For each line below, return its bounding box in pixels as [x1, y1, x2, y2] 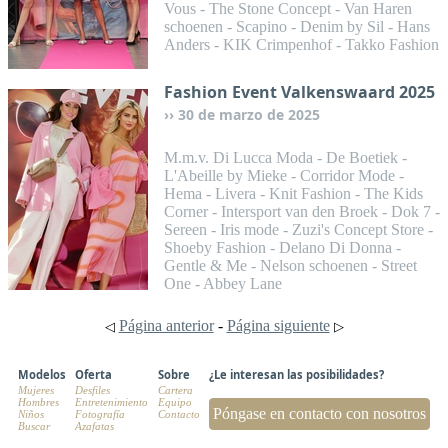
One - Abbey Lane [164, 275, 282, 292]
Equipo [157, 395, 192, 408]
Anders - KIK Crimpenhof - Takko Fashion [164, 36, 439, 53]
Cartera [157, 383, 193, 396]
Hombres [17, 395, 59, 408]
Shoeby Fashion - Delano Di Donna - [164, 239, 401, 256]
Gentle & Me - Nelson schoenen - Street [164, 257, 417, 274]
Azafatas [75, 419, 115, 432]
